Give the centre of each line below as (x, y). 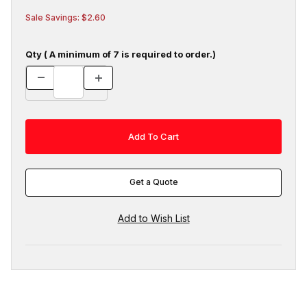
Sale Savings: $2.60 (65, 17)
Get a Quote (153, 182)
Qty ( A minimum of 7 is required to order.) (121, 54)
